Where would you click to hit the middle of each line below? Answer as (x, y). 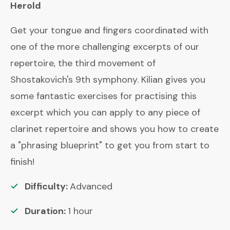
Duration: (46, 211)
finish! (22, 162)
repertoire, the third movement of (83, 63)
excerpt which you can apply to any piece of (105, 112)
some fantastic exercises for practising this (103, 96)
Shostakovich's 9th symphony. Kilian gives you (108, 80)
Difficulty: (47, 186)
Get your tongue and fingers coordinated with (109, 30)
